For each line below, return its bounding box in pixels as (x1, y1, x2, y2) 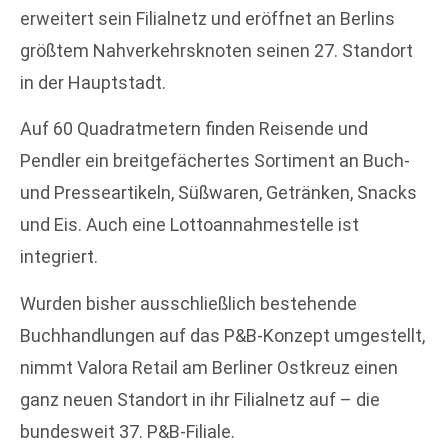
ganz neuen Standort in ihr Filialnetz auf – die (20, 388, 380, 410)
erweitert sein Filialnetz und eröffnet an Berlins (20, 8, 395, 29)
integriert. (20, 246, 98, 268)
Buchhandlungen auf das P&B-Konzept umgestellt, (20, 324, 425, 346)
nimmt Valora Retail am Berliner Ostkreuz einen (20, 356, 398, 378)
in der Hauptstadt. (20, 72, 166, 93)
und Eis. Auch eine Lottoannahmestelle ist (20, 214, 359, 236)
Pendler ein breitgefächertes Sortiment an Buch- (20, 150, 410, 172)
